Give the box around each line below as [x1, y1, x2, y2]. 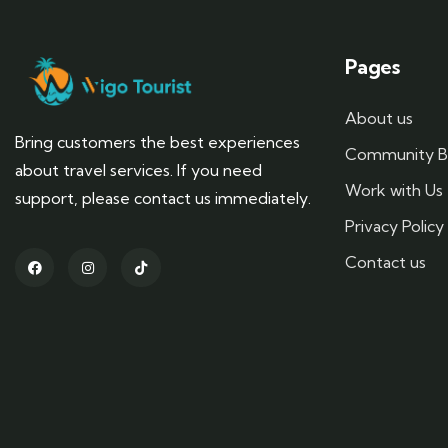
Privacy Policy [345, 216, 444, 236]
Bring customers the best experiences [15, 132, 300, 153]
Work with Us [345, 180, 443, 200]
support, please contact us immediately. [15, 188, 311, 209]
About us [345, 108, 413, 128]
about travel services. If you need [15, 160, 262, 181]
